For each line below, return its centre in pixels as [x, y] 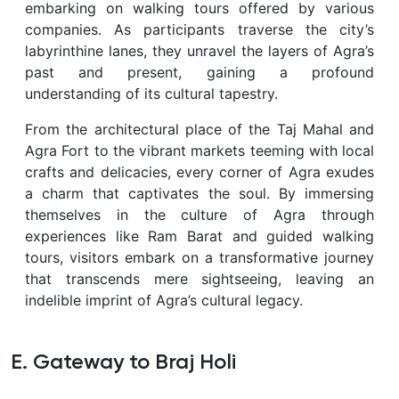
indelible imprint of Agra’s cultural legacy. [164, 300]
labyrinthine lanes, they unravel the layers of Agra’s [199, 50]
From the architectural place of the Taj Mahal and [199, 129]
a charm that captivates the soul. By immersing [199, 193]
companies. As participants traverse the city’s [199, 29]
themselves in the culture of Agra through [199, 214]
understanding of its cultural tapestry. [151, 93]
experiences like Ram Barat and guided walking [199, 236]
